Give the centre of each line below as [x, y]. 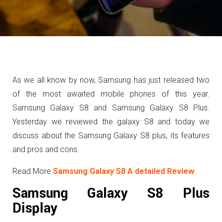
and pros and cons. [46, 149]
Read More [33, 171]
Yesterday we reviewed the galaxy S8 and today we [111, 122]
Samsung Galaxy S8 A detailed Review [124, 171]
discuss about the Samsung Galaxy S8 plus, [91, 136]
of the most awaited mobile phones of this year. [111, 94]
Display [35, 208]
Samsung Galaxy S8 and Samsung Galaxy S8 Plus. [111, 108]
